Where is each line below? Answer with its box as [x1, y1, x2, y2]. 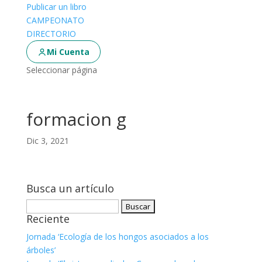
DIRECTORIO [26, 28, 76, 39]
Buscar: [25, 200, 54, 211]
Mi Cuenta [46, 46, 89, 57]
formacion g [26, 107, 126, 131]
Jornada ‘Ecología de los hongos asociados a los [26, 231, 209, 242]
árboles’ [26, 244, 56, 256]
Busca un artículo [26, 181, 114, 195]
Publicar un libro [26, 1, 87, 12]
